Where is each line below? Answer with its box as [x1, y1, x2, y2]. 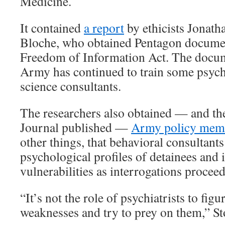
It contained [20, 19, 84, 36]
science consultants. [20, 77, 121, 94]
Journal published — [20, 119, 131, 136]
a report [84, 19, 124, 36]
